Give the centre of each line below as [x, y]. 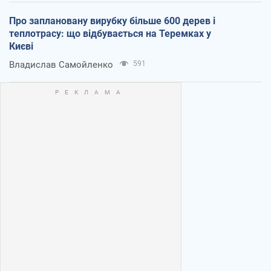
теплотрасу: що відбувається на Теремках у [110, 34]
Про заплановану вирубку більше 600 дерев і [112, 21]
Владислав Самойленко [61, 65]
